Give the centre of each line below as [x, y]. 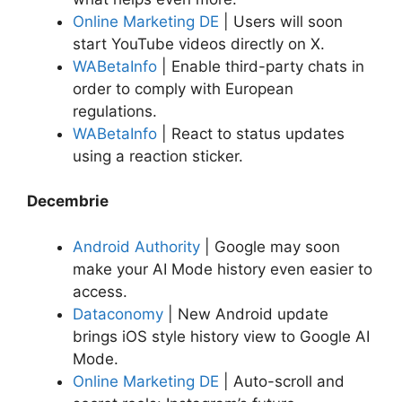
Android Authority [136, 246]
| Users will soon [281, 21]
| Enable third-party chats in [261, 66]
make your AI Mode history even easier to [223, 269]
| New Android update [246, 314]
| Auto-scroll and [282, 381]
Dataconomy [118, 314]
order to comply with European [183, 88]
